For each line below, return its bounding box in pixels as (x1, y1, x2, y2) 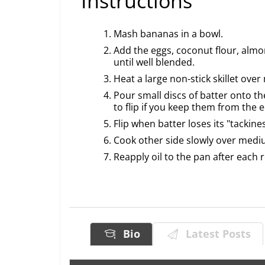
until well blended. (114, 56, 195, 69)
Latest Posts (180, 227, 251, 241)
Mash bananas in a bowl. (114, 27, 223, 41)
